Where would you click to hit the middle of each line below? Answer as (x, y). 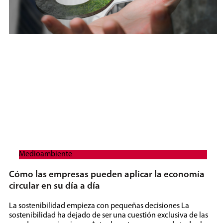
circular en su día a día (55, 187)
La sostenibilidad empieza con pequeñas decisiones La (99, 206)
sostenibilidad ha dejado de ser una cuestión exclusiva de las (109, 215)
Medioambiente (46, 155)
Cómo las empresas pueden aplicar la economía (107, 175)
